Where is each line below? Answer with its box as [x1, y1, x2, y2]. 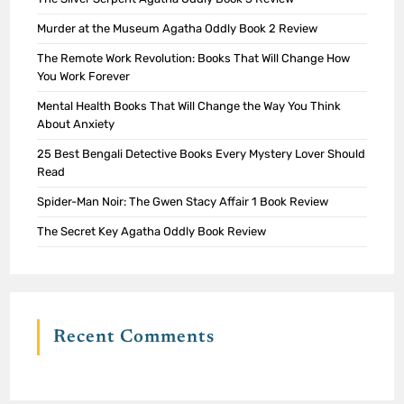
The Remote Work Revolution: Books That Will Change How [37, 50, 351, 65]
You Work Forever [37, 69, 131, 83]
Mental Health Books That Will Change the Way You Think [37, 98, 342, 113]
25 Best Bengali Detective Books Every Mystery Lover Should [37, 146, 366, 161]
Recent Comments [53, 327, 216, 346]
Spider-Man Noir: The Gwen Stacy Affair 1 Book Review [37, 194, 329, 208]
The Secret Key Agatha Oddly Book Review [37, 224, 267, 238]
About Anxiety [37, 116, 115, 131]
